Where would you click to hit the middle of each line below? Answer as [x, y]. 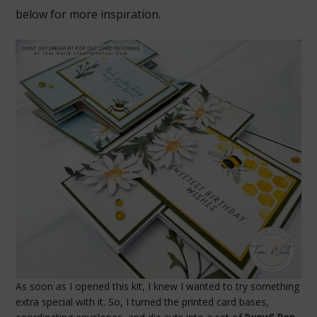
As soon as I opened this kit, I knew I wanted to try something [158, 286]
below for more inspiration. [88, 14]
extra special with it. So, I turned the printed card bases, [143, 301]
